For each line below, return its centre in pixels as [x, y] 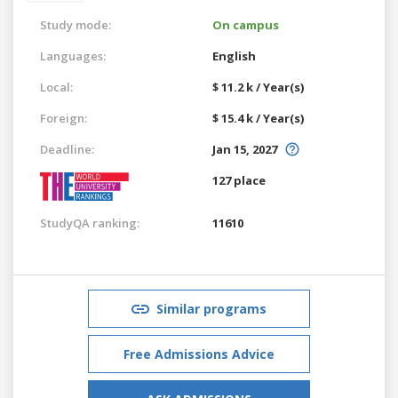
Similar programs [211, 308]
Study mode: [76, 24]
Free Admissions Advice [199, 354]
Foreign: [64, 118]
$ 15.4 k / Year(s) [258, 118]
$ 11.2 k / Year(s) [258, 87]
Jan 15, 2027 [245, 149]
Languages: [73, 56]
